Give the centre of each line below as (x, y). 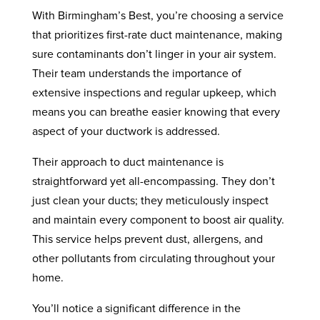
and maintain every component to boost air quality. (158, 220)
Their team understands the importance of (136, 74)
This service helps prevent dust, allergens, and (147, 239)
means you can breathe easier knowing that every (156, 112)
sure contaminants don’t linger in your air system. (154, 54)
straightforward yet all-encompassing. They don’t (153, 181)
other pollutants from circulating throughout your (153, 259)
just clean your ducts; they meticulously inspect (150, 201)
